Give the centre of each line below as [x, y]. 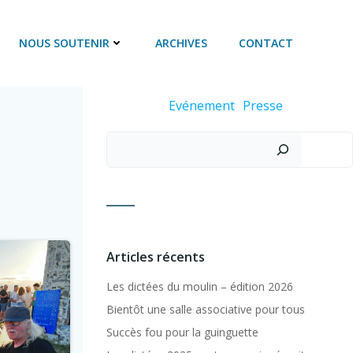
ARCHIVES [181, 43]
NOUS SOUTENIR [64, 43]
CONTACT [266, 43]
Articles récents [155, 256]
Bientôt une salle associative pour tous [205, 309]
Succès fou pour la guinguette [182, 332]
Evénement [201, 105]
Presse [262, 105]
